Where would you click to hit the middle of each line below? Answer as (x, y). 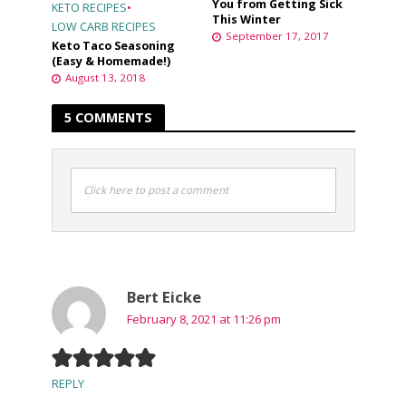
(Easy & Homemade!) (111, 62)
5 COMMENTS (108, 117)
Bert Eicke (164, 297)
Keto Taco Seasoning (113, 46)
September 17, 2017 (277, 36)
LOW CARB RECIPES (103, 27)
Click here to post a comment (155, 190)
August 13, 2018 (105, 78)
